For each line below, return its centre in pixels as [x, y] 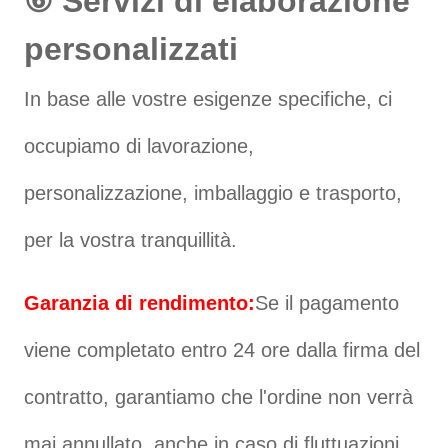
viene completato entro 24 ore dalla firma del [222, 349]
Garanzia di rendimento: [140, 302]
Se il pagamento [327, 302]
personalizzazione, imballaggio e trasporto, [213, 192]
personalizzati [131, 48]
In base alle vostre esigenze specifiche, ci [208, 98]
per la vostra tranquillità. [131, 239]
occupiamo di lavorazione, [139, 145]
